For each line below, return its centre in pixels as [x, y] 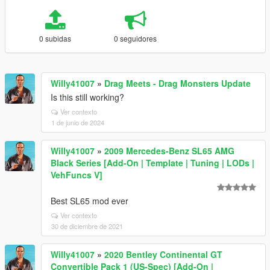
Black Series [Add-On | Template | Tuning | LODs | [152, 163]
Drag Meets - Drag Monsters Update [177, 83]
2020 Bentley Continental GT [163, 254]
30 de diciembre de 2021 [87, 226]
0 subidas [55, 38]
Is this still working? [87, 97]
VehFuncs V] [77, 175]
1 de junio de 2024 [78, 122]
